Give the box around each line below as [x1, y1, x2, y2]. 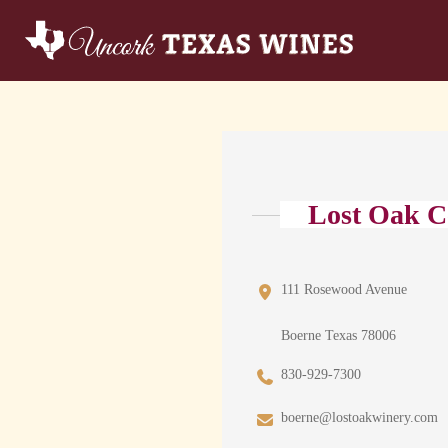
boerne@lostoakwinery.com [281, 410, 438, 426]
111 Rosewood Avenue [281, 282, 407, 298]
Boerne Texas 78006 [281, 328, 396, 344]
